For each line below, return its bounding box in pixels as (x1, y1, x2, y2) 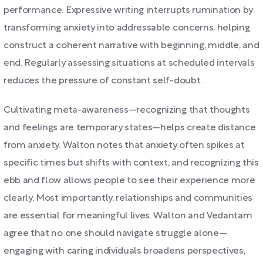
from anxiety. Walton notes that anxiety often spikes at (4, 141, 245, 150)
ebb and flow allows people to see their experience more (4, 177, 255, 185)
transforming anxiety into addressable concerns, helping (4, 24, 250, 32)
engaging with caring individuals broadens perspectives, (4, 247, 245, 255)
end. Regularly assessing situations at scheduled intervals (4, 59, 255, 68)
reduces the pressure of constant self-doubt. (4, 77, 202, 85)
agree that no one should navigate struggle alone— (4, 230, 227, 238)
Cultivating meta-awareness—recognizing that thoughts (4, 106, 250, 114)
